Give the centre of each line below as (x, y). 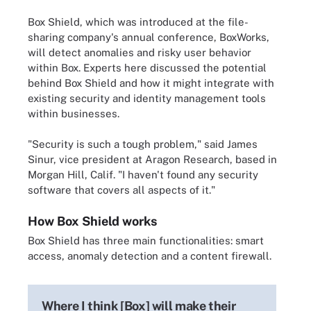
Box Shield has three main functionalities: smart (146, 240)
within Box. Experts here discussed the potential (147, 67)
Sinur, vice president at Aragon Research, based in (152, 159)
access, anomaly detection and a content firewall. (150, 255)
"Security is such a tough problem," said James (143, 144)
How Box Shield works (92, 221)
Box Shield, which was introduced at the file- (138, 22)
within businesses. (74, 113)
